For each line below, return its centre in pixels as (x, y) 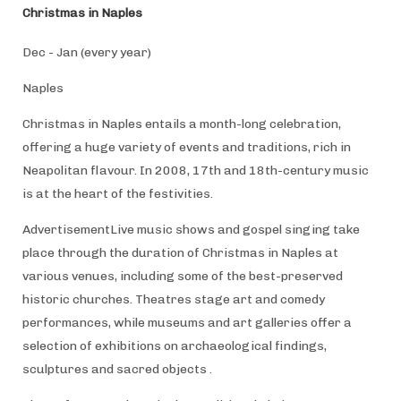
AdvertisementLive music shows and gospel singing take (191, 229)
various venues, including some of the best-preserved (182, 276)
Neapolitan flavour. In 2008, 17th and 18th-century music (195, 170)
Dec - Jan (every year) (86, 52)
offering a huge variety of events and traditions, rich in (186, 147)
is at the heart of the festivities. (117, 193)
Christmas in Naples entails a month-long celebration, (181, 124)
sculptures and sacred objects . (118, 369)
